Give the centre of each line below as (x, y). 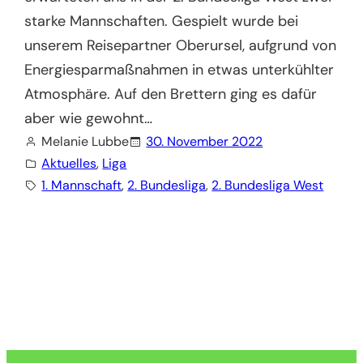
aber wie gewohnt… (89, 119)
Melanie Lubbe (85, 142)
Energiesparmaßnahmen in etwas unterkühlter (179, 70)
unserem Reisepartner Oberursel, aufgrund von (181, 46)
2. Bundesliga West (268, 186)
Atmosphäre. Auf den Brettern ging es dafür (171, 94)
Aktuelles (69, 164)
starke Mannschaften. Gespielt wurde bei (162, 21)
